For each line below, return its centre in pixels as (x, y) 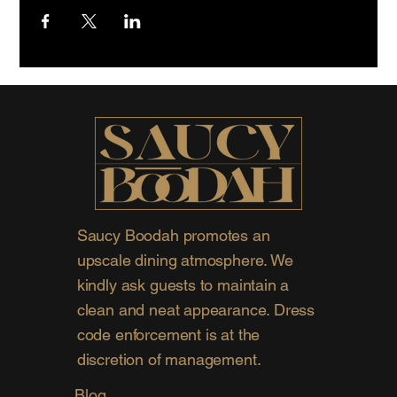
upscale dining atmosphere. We (185, 261)
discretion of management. (169, 360)
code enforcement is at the (168, 335)
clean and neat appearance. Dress (196, 310)
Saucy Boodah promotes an (173, 236)
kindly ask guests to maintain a (183, 285)
